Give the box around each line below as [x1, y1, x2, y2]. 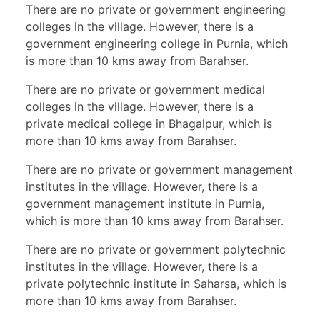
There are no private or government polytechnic [26, 241, 286, 256]
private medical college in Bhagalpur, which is [26, 116, 272, 131]
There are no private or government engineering [26, 1, 286, 16]
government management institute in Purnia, [26, 196, 264, 211]
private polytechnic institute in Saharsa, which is [26, 276, 286, 291]
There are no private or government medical [26, 81, 265, 96]
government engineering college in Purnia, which [26, 36, 288, 51]
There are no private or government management [26, 161, 293, 176]
